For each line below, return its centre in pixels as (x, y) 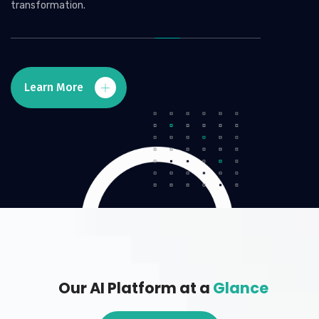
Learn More (55, 88)
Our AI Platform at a (135, 288)
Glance (240, 288)
